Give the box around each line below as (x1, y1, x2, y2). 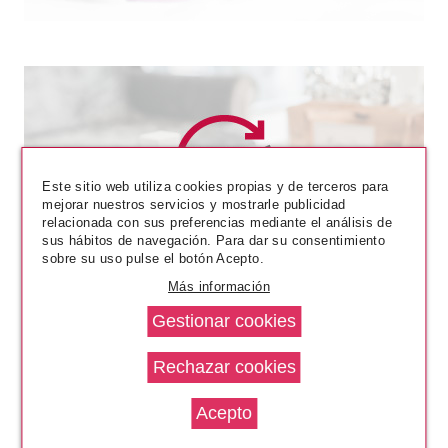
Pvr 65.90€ (137, 289, 201, 303)
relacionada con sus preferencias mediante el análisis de (42, 215, 393, 230)
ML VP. (203, 252, 244, 266)
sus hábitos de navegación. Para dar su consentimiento (42, 233, 386, 248)
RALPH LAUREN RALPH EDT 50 (127, 234, 320, 248)
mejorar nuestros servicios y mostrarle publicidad (42, 197, 346, 212)
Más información (168, 279, 270, 294)
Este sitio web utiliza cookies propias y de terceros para (42, 179, 389, 194)
